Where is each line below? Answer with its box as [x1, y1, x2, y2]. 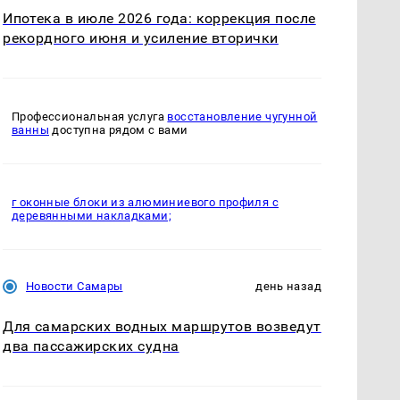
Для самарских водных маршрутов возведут [3, 318, 321, 336]
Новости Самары [26, 279, 123, 294]
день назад [255, 279, 321, 294]
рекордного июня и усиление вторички [3, 29, 279, 46]
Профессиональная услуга [12, 110, 168, 124]
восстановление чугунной [167, 110, 318, 124]
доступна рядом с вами [49, 123, 188, 137]
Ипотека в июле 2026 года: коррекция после [3, 9, 316, 27]
